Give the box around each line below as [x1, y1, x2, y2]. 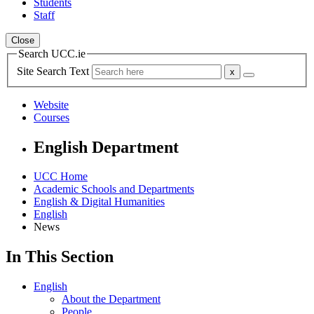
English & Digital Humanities [34, 196, 165, 208]
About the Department [62, 293, 161, 306]
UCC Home [34, 170, 88, 183]
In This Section [6, 247, 114, 266]
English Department [34, 137, 179, 156]
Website [34, 98, 69, 111]
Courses [34, 111, 69, 123]
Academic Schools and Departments [34, 183, 194, 196]
